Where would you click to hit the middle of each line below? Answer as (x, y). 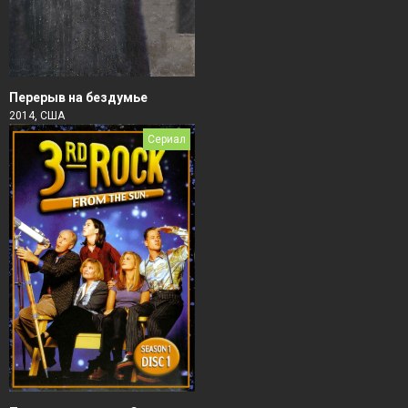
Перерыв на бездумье (78, 97)
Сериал (167, 139)
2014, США (37, 115)
